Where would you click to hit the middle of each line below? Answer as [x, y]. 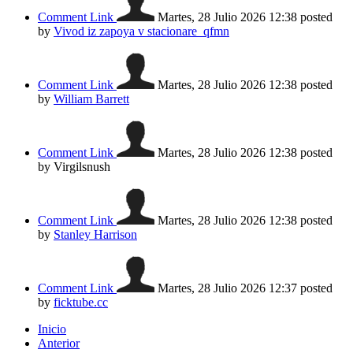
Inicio [52, 329]
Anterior [59, 343]
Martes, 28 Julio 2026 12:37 [229, 288]
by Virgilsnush [74, 166]
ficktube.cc [81, 302]
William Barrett [91, 98]
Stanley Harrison [95, 234]
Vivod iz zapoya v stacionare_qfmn [141, 31]
